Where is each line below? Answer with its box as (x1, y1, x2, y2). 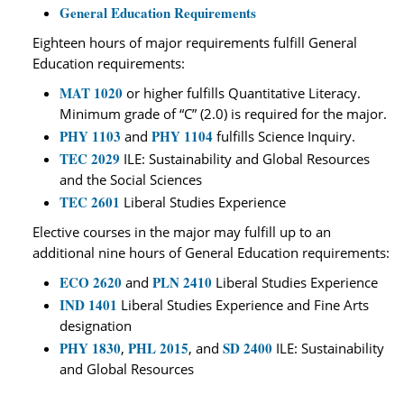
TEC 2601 (60, 192, 120, 212)
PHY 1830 (60, 338, 121, 358)
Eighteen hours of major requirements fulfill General (32, 33, 357, 51)
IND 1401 (60, 295, 117, 315)
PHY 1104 (151, 126, 213, 146)
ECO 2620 (60, 272, 122, 292)
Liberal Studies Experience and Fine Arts (117, 296, 369, 314)
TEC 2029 (60, 149, 120, 169)
